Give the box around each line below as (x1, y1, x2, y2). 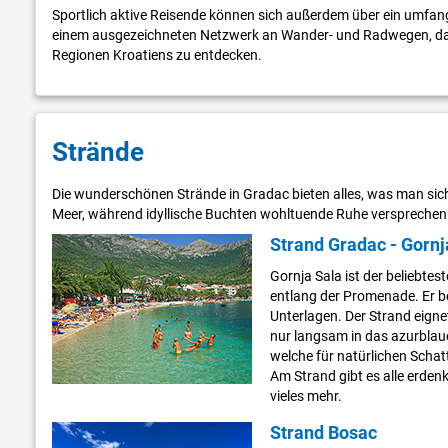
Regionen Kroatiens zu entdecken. (52, 47, 262, 64)
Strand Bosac (269, 422, 377, 444)
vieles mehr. (269, 388, 342, 405)
